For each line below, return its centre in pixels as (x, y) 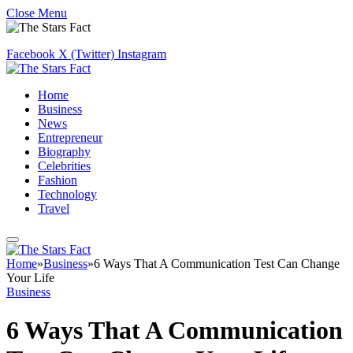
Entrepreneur (70, 137)
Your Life (30, 278)
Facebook (31, 54)
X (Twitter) (86, 54)
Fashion (58, 180)
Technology (67, 194)
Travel (54, 208)
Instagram (142, 54)
